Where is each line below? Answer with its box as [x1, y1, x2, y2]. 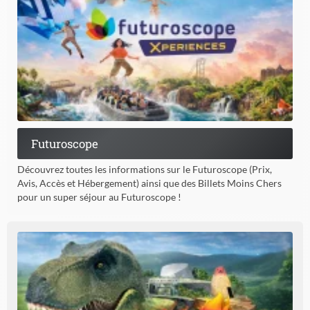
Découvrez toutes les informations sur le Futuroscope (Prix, [17, 163, 272, 175]
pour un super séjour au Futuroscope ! [17, 190, 181, 203]
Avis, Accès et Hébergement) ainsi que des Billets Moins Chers [17, 176, 282, 189]
